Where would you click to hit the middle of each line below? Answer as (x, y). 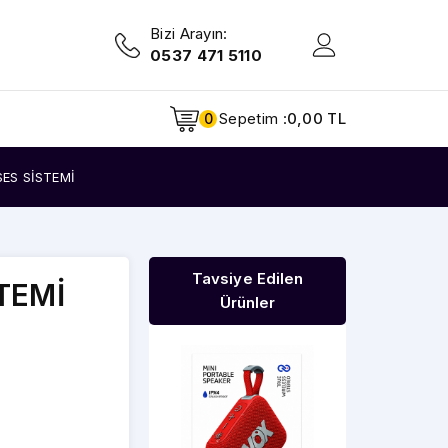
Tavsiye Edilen (247, 278)
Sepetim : (253, 118)
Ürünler (247, 302)
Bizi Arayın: (189, 33)
